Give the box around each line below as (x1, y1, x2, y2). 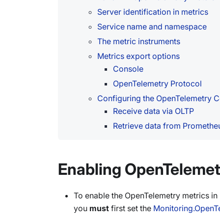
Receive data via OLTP (113, 106, 194, 116)
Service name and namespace (97, 22, 207, 31)
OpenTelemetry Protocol (113, 79, 202, 88)
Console (113, 64, 143, 74)
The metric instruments (97, 36, 180, 46)
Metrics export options (97, 51, 180, 61)
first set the (109, 203, 153, 213)
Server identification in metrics (97, 7, 208, 17)
